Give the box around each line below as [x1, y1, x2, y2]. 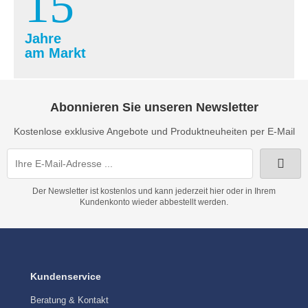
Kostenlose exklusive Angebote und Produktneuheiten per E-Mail [13, 125, 295, 137]
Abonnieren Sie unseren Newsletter [49, 100, 258, 114]
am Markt [25, 45, 86, 60]
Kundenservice [30, 270, 101, 282]
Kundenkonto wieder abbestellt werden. [80, 197, 228, 207]
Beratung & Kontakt [30, 294, 109, 305]
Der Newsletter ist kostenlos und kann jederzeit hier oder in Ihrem [32, 186, 276, 196]
